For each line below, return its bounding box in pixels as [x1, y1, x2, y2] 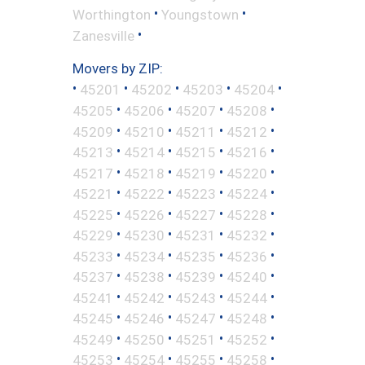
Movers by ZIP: [73, 60, 163, 77]
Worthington [73, 6, 151, 23]
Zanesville [73, 27, 134, 44]
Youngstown [161, 6, 239, 23]
